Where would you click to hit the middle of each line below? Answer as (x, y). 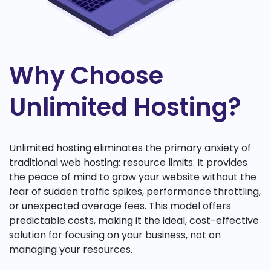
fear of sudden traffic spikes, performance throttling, (135, 191)
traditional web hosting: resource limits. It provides (128, 162)
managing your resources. (71, 249)
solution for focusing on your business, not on (115, 235)
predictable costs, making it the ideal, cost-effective (134, 220)
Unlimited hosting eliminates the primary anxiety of (130, 148)
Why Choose (86, 75)
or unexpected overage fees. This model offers (120, 206)
